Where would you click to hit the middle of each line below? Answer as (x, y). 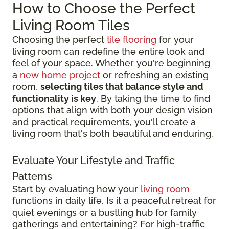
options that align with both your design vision (112, 110)
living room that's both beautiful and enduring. (113, 134)
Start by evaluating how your (76, 189)
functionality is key (54, 99)
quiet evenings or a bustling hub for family (105, 213)
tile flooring (132, 40)
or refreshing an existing (154, 75)
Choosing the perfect (60, 40)
